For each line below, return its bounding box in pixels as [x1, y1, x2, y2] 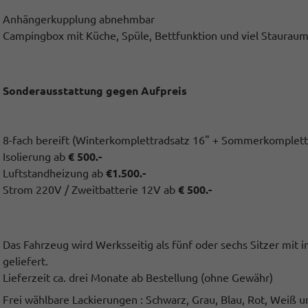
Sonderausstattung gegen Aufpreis [3, 85, 188, 97]
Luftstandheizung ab [3, 167, 107, 179]
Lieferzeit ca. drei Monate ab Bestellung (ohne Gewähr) [3, 272, 274, 284]
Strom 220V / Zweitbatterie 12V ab [3, 184, 179, 196]
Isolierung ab [3, 151, 69, 163]
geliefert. [3, 255, 49, 267]
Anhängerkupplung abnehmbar [3, 13, 155, 25]
